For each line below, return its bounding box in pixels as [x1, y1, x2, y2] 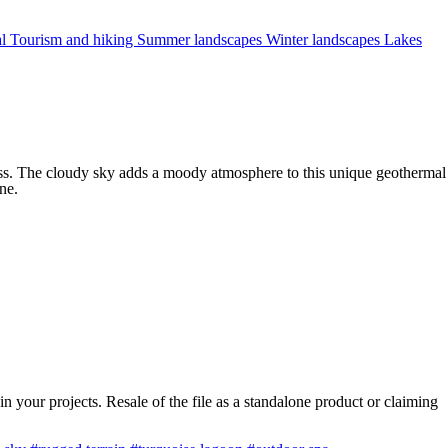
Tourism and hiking [10, 31, 137, 48]
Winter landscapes [266, 31, 384, 48]
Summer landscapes [137, 31, 266, 48]
